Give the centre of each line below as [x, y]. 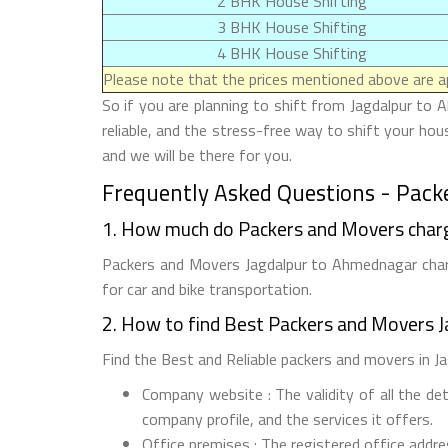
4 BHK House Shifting [292, 52]
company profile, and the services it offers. [287, 418]
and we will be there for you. [197, 154]
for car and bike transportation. [207, 288]
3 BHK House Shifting [292, 26]
